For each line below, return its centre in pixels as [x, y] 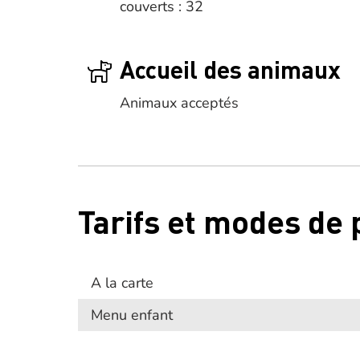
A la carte [122, 283]
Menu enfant [132, 315]
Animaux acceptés [179, 103]
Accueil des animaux [230, 69]
